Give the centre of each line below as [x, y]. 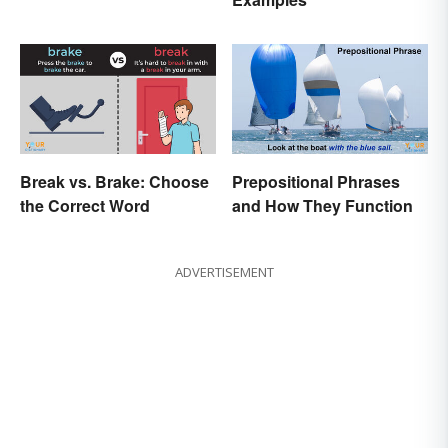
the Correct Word [85, 206]
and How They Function [322, 206]
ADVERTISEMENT [224, 272]
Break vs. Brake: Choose [114, 182]
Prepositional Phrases [316, 182]
